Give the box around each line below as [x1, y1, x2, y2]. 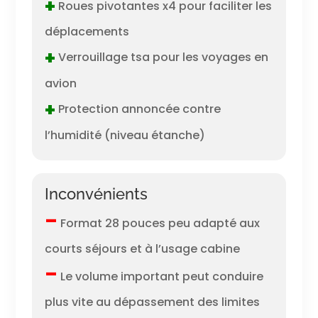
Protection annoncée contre [55, 100, 221, 117]
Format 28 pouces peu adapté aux [57, 215, 260, 232]
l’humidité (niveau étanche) [44, 126, 205, 143]
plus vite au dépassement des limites [44, 294, 260, 311]
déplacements [44, 23, 129, 40]
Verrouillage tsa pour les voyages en [55, 49, 268, 66]
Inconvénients [44, 185, 148, 204]
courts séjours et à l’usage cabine [44, 241, 240, 258]
